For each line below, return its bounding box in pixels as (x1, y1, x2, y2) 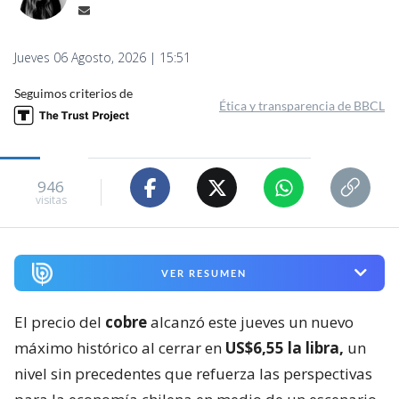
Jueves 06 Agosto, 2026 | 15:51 (14, 49, 191, 67)
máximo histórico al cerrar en (14, 337, 225, 358)
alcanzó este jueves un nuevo (147, 311, 354, 332)
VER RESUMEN (160, 266, 247, 279)
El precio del (14, 311, 105, 332)
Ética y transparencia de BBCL (219, 98, 385, 114)
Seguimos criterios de (14, 85, 133, 102)
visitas (35, 191, 67, 208)
